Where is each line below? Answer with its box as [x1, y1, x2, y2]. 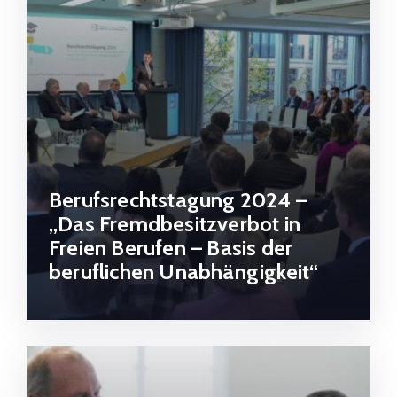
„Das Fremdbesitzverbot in [49, 211, 300, 237]
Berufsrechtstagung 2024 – [49, 187, 307, 214]
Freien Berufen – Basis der [49, 235, 293, 261]
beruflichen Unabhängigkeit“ [49, 259, 319, 285]
